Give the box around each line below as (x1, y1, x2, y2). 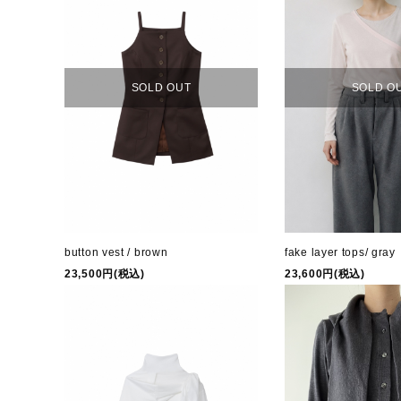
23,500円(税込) (64, 267, 145, 280)
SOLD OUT (131, 81, 192, 94)
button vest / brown (64, 245, 168, 259)
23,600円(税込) (285, 268, 365, 281)
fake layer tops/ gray (285, 246, 396, 260)
